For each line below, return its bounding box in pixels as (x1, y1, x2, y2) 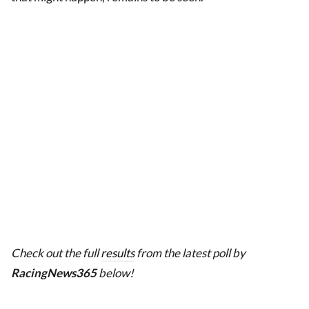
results (101, 246, 134, 261)
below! (97, 266, 134, 281)
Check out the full (11, 246, 101, 261)
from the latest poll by (134, 246, 246, 261)
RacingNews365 (11, 266, 97, 281)
